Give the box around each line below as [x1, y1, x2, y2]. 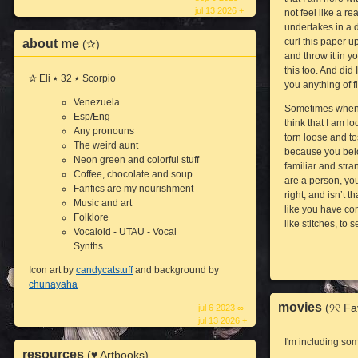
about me [22, 37, 82, 51]
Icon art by [29, 265, 76, 276]
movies [278, 300, 325, 315]
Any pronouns [74, 125, 135, 137]
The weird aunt [74, 140, 139, 152]
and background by [133, 265, 219, 276]
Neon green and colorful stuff [74, 154, 200, 166]
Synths [74, 241, 104, 253]
